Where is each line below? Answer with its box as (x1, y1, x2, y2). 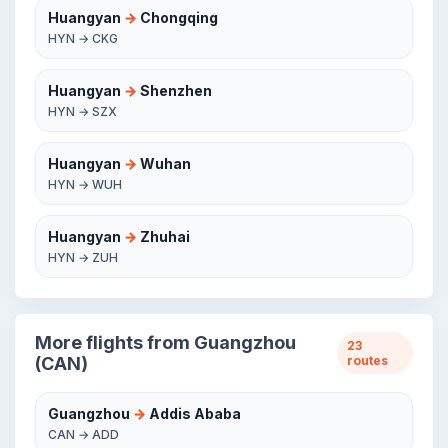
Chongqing (137, 9, 218, 26)
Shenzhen (137, 82, 212, 99)
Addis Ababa (146, 405, 241, 422)
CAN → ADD (48, 427, 119, 442)
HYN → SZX (48, 104, 117, 119)
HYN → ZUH (48, 250, 118, 265)
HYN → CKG (48, 31, 118, 46)
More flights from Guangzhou (35, 332, 296, 353)
